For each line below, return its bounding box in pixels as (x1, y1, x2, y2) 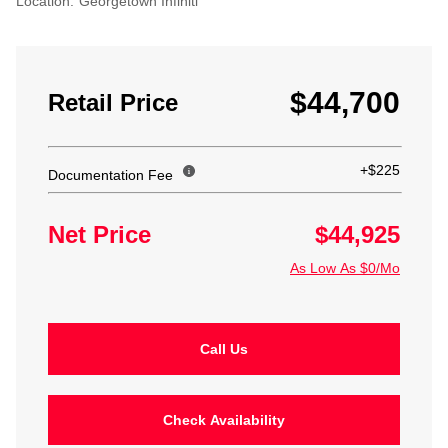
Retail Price (48, 89, 178, 117)
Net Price (48, 220, 151, 248)
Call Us (200, 340, 248, 357)
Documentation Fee (48, 166, 173, 183)
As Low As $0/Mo (290, 260, 400, 277)
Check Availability (163, 411, 285, 428)
